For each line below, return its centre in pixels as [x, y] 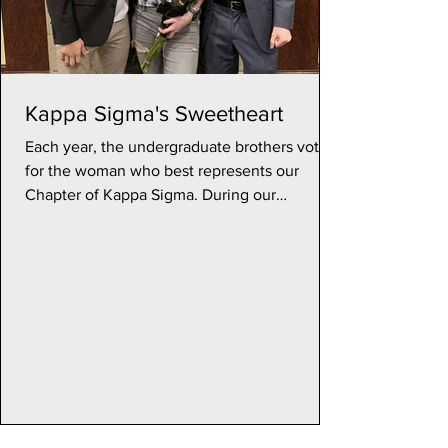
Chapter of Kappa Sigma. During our [150, 194]
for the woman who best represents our [162, 170]
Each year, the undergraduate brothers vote [176, 146]
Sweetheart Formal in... [105, 218]
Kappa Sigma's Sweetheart [154, 113]
